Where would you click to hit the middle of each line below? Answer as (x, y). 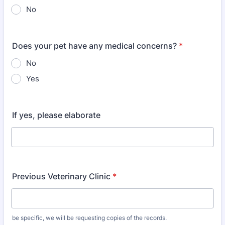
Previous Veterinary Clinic (61, 176)
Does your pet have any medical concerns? (94, 46)
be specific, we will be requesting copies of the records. (89, 218)
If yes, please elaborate (56, 115)
